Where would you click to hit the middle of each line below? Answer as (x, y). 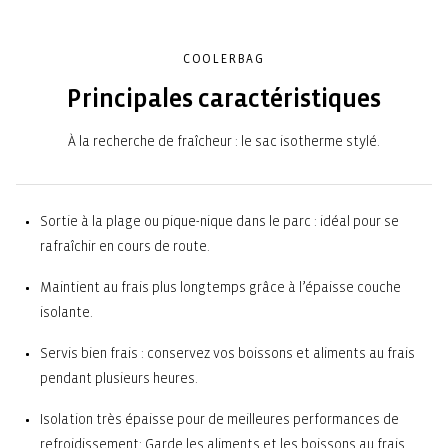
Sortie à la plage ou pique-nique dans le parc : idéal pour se (219, 222)
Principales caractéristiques (224, 99)
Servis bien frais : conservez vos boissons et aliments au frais (227, 354)
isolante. (66, 313)
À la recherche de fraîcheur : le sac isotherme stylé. (224, 142)
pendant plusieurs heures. (119, 379)
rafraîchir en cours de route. (125, 247)
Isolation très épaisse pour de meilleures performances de (219, 420)
